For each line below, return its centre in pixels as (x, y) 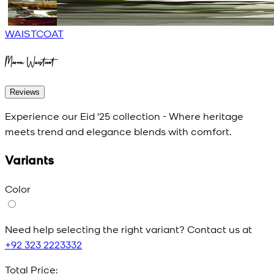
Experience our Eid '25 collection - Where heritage (124, 116)
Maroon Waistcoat (30, 62)
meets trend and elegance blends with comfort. (118, 131)
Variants (29, 160)
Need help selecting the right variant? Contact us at (128, 228)
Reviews (25, 92)
